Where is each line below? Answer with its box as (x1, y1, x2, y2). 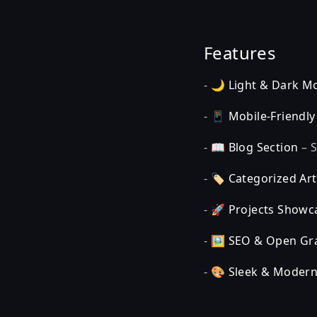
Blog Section (228, 139, 299, 155)
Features (204, 41, 277, 64)
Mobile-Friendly (228, 108, 316, 124)
